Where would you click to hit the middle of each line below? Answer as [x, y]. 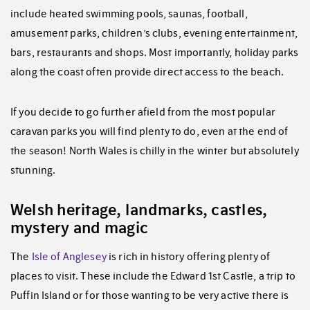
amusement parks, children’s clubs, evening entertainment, [154, 34]
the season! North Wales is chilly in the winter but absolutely [155, 151]
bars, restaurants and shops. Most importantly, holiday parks [155, 53]
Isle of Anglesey [69, 257]
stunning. [33, 171]
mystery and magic [80, 228]
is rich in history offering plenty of [188, 257]
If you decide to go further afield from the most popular [143, 112]
